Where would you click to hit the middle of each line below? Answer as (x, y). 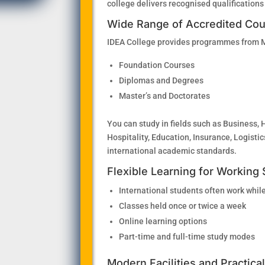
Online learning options (163, 221)
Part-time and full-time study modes (187, 236)
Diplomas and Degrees (161, 80)
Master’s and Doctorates (164, 96)
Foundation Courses (156, 65)
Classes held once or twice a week (182, 206)
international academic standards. (172, 151)
